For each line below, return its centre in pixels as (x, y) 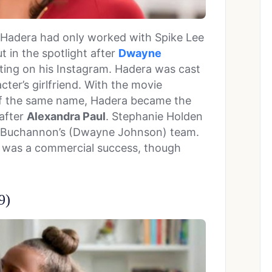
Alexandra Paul (66, 116)
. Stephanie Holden (154, 116)
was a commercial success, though (91, 148)
